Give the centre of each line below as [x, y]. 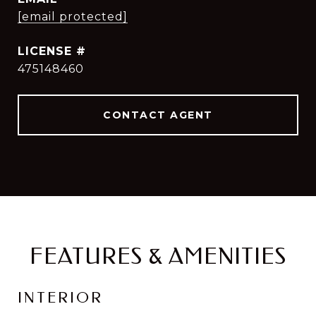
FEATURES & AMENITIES [158, 256]
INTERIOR [60, 298]
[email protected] [73, 17]
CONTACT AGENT [158, 115]
